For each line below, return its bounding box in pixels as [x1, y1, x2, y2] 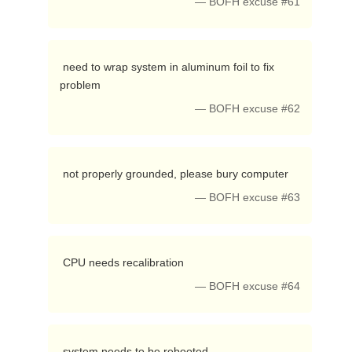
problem [59, 79, 104, 91]
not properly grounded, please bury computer [62, 167, 291, 180]
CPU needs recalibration [62, 256, 187, 269]
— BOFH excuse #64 [195, 280, 301, 292]
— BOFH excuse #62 [195, 103, 301, 115]
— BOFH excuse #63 [195, 192, 301, 203]
